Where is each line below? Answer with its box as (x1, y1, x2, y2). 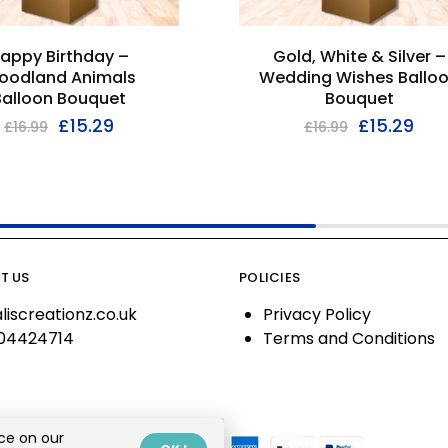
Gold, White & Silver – (272, 44, 446, 68)
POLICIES (239, 267, 301, 287)
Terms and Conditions (263, 326, 435, 350)
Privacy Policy (263, 302, 371, 326)
